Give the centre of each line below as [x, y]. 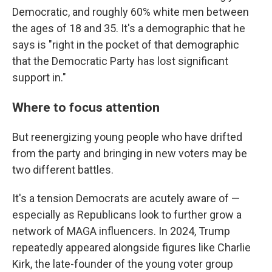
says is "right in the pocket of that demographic [126, 44]
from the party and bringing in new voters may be [130, 153]
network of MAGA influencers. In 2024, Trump [121, 231]
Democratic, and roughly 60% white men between [131, 12]
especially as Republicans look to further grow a [127, 214]
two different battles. [63, 169]
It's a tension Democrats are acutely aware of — [126, 198]
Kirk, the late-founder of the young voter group [123, 263]
